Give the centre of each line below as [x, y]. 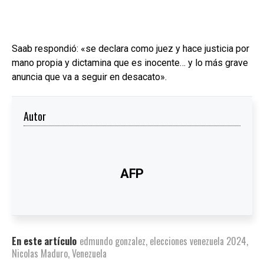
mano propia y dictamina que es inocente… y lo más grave [130, 62]
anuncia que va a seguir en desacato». [89, 77]
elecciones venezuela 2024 [198, 241]
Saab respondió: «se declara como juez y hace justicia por [131, 48]
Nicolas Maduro [40, 253]
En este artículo [44, 241]
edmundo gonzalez [113, 241]
